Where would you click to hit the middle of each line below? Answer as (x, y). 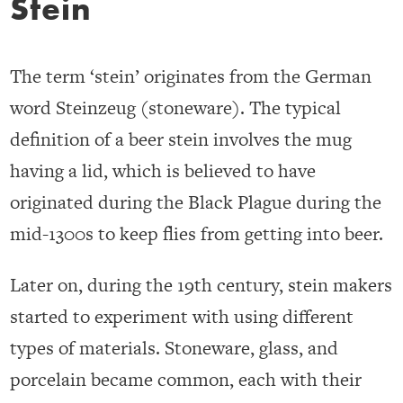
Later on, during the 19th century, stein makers (201, 285)
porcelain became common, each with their (186, 380)
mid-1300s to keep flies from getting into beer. (197, 234)
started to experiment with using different (182, 317)
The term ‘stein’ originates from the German (191, 76)
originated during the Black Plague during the (196, 202)
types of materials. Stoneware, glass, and (175, 348)
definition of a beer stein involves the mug (181, 139)
